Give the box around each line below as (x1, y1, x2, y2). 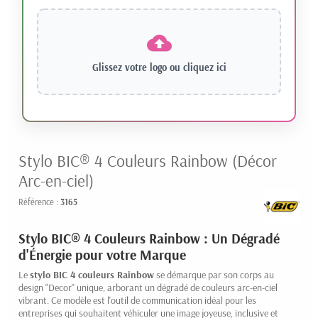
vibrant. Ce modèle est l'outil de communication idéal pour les (18, 293, 256, 307)
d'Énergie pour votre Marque (18, 245, 186, 263)
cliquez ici (182, 60, 226, 74)
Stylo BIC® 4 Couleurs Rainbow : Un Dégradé (18, 229, 280, 247)
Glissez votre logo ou (92, 60, 183, 74)
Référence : (18, 195, 60, 207)
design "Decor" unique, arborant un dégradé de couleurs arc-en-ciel (18, 280, 278, 294)
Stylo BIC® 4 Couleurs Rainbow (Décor (18, 149, 277, 171)
